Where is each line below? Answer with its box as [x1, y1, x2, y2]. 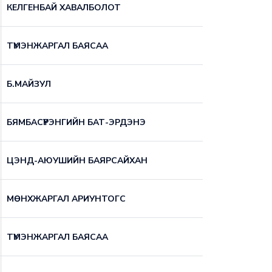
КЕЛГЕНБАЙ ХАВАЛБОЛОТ [7, 1, 121, 13]
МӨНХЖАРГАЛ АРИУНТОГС [7, 192, 126, 205]
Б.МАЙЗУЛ [7, 78, 51, 90]
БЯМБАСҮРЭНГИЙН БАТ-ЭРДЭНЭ [7, 116, 146, 128]
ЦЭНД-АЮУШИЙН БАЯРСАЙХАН [7, 154, 148, 166]
